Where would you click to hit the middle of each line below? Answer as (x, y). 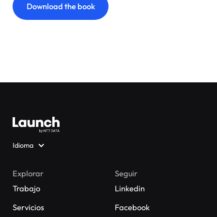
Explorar (28, 173)
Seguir (126, 173)
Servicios (29, 207)
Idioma (23, 146)
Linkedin (130, 188)
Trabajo (27, 188)
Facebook (132, 207)
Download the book (61, 6)
